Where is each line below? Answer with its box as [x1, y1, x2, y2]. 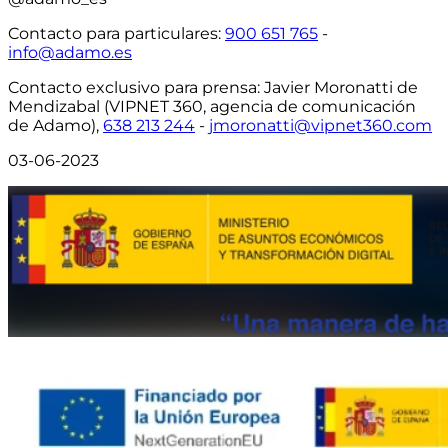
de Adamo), [8, 116, 103, 136]
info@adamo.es [8, 43, 132, 63]
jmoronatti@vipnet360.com [209, 116, 432, 136]
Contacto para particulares [8, 24, 218, 44]
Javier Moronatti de [260, 78, 418, 98]
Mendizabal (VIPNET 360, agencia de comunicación [8, 97, 416, 117]
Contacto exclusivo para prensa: [8, 78, 260, 98]
